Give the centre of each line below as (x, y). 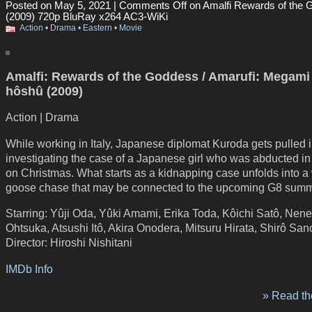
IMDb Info (29, 269)
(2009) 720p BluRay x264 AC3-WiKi (87, 16)
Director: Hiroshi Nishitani (69, 243)
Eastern (97, 28)
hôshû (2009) (44, 91)
